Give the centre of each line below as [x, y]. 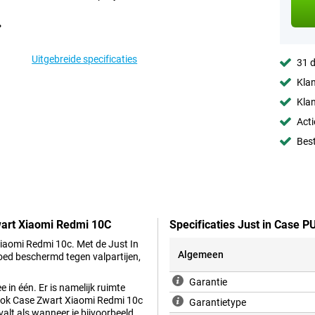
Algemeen [201, 255]
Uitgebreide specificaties [85, 59]
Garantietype [218, 303]
